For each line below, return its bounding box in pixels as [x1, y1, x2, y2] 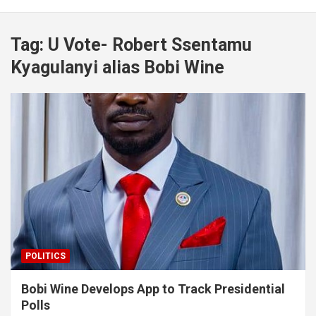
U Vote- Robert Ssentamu [48, 35, 252, 56]
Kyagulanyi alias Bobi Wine [11, 57, 224, 78]
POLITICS [25, 250, 66, 261]
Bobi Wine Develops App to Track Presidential [21, 281, 285, 296]
